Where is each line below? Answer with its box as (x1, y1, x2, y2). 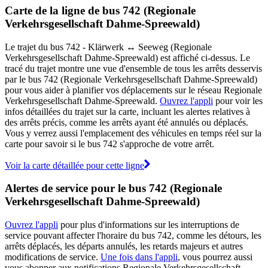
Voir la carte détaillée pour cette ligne (5, 160, 144, 170)
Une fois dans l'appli (100, 252, 178, 263)
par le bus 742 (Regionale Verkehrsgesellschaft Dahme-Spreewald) (5, 74, 257, 84)
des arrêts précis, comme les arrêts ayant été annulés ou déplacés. (5, 117, 248, 127)
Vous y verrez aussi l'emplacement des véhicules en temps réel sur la (5, 127, 261, 138)
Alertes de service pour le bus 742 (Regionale (5, 182, 222, 195)
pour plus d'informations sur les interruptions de (58, 220, 239, 230)
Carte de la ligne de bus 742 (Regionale (5, 4, 196, 17)
